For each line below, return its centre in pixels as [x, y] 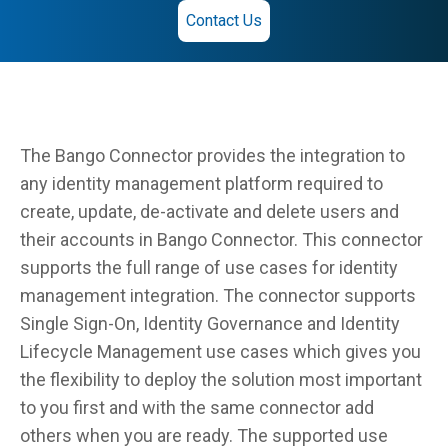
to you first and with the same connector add [197, 407]
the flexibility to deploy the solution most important [221, 379]
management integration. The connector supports [218, 295]
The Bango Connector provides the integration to [212, 155]
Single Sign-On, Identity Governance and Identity [210, 323]
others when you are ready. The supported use [204, 435]
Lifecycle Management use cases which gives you [220, 351]
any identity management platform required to [201, 183]
